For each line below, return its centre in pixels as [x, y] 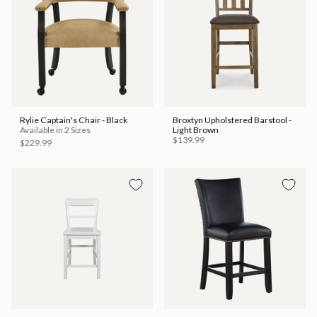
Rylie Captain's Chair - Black [74, 120]
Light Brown [196, 130]
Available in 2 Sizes [55, 130]
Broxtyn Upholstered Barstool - [232, 120]
